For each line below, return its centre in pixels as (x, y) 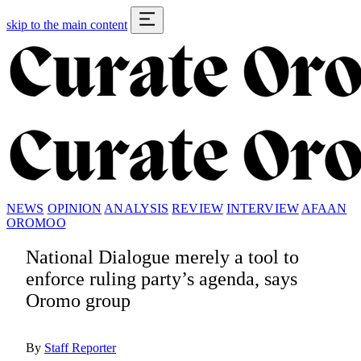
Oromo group (78, 300)
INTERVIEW (262, 208)
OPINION (75, 208)
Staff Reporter (80, 347)
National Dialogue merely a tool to (162, 257)
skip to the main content (67, 25)
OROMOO (36, 223)
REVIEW (197, 208)
